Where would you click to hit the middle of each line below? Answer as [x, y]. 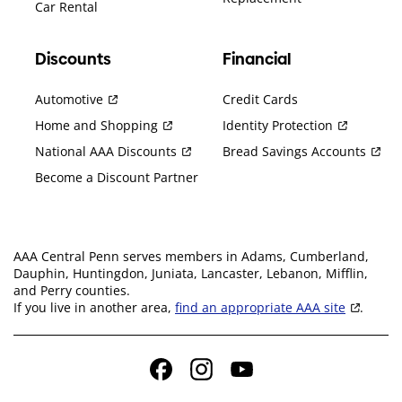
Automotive [69, 99]
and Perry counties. [72, 290]
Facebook [187, 377]
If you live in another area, [94, 307]
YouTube [267, 377]
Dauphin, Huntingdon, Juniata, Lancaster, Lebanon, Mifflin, [191, 273]
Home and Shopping [96, 125]
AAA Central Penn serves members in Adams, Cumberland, [191, 256]
